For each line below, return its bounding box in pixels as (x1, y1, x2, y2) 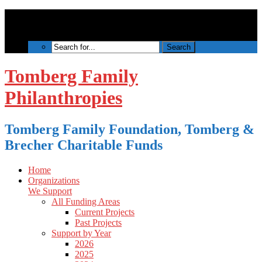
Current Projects (75, 206, 135, 217)
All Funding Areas (51, 196, 120, 206)
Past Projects (75, 217, 122, 227)
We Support (28, 185, 72, 196)
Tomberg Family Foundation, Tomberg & (5, 121, 254, 137)
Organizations (28, 175, 80, 185)
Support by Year (51, 227, 111, 238)
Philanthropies (5, 87, 122, 109)
